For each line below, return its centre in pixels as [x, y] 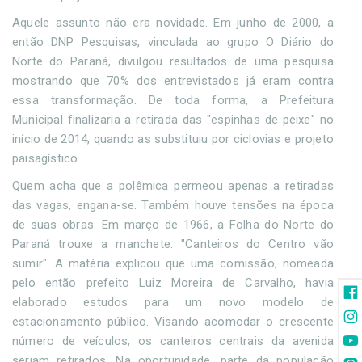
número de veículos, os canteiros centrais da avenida [173, 341]
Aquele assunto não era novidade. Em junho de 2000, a [173, 23]
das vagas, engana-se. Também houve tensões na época [173, 206]
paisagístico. [48, 159]
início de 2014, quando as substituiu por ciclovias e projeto [173, 139]
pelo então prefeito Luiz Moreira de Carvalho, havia [173, 283]
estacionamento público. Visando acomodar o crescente [173, 322]
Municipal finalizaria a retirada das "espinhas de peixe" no [173, 120]
